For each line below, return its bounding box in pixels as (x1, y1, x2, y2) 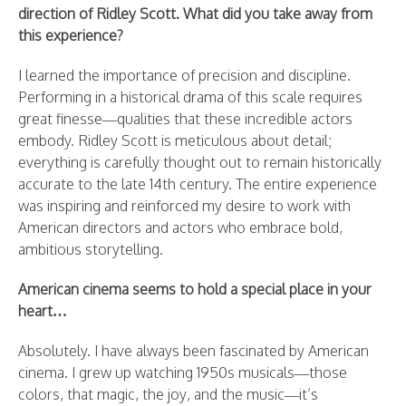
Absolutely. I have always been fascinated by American (18, 342, 369, 361)
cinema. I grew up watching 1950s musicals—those (18, 363, 347, 382)
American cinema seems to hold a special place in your (18, 280, 372, 299)
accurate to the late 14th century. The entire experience (18, 175, 377, 194)
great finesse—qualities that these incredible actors (18, 110, 353, 129)
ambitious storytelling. (18, 240, 163, 259)
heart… (18, 302, 67, 321)
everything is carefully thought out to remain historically (18, 153, 382, 172)
